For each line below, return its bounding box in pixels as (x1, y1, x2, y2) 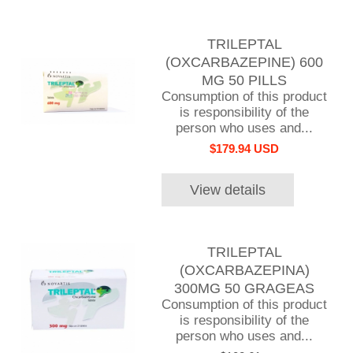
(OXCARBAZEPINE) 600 (165, 54, 324, 70)
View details (189, 180, 266, 198)
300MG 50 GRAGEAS (174, 281, 315, 297)
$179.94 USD (210, 141, 280, 155)
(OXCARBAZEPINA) (179, 262, 310, 279)
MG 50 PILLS (202, 72, 288, 88)
